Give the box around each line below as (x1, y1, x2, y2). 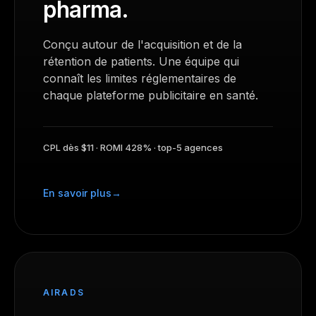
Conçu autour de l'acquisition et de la (43, 37, 242, 51)
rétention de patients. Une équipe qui (43, 54, 239, 68)
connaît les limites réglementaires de (43, 71, 236, 85)
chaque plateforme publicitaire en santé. (43, 88, 258, 102)
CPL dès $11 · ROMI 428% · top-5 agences (43, 142, 223, 153)
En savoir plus (43, 187, 112, 199)
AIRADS (43, 287, 85, 298)
